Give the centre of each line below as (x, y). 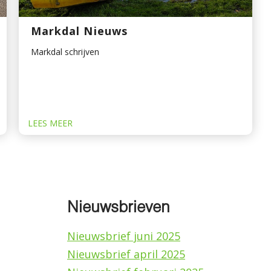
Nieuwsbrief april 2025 (126, 254)
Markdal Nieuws (79, 31)
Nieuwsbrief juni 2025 (124, 236)
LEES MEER (50, 123)
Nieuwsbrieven (119, 208)
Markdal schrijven (65, 52)
